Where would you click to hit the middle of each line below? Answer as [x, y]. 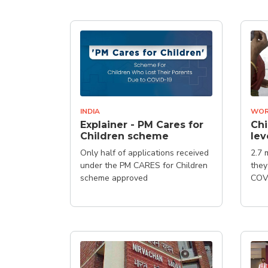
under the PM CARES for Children [144, 165]
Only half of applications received [144, 153]
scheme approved [114, 178]
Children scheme [124, 136]
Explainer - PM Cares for [142, 125]
